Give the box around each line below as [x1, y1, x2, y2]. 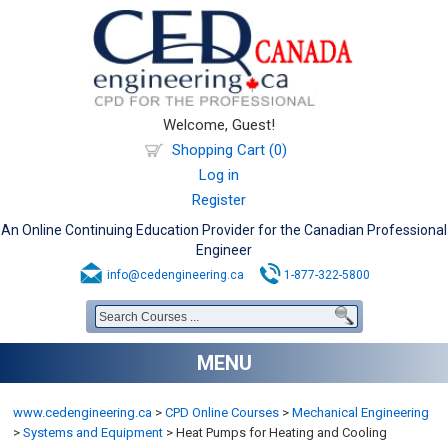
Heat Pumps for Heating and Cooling [173, 425, 388, 440]
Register [192, 191, 246, 209]
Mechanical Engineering [292, 405, 430, 420]
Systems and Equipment [23, 425, 164, 440]
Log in [199, 166, 239, 184]
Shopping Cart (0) [171, 141, 287, 159]
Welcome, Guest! [163, 116, 275, 134]
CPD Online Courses [165, 405, 280, 420]
